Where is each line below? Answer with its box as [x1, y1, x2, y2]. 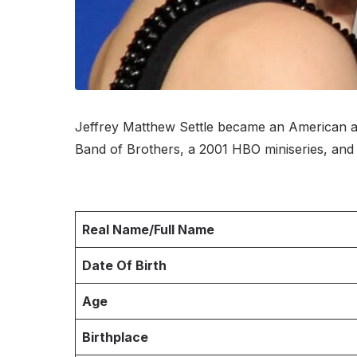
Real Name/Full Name [82, 221, 214, 237]
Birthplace [82, 328, 148, 345]
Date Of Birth [82, 257, 167, 273]
